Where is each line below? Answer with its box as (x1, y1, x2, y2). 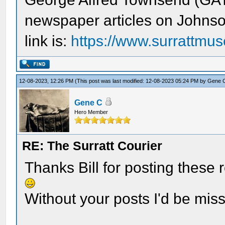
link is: (25, 33, 71, 49)
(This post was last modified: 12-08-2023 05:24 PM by (75, 78, 208, 84)
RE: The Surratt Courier (22, 139, 163, 153)
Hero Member (74, 109, 108, 115)
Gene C (74, 98, 103, 107)
